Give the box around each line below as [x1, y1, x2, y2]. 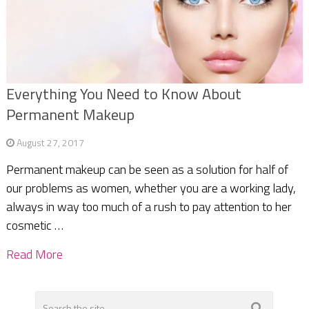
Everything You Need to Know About [6, 82, 241, 106]
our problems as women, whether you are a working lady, [6, 179, 296, 198]
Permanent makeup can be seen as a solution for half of [6, 160, 288, 179]
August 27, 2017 [16, 135, 84, 150]
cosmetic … [6, 216, 63, 235]
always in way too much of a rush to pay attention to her [6, 197, 292, 217]
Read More [6, 245, 63, 264]
